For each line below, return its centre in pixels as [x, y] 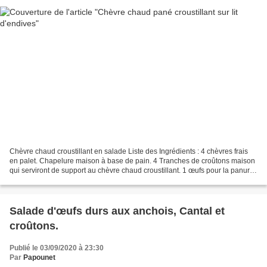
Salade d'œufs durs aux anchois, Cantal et [117, 211]
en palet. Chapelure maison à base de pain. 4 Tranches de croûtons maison [132, 161]
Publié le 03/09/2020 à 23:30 [57, 248]
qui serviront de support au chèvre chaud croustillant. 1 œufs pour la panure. [133, 171]
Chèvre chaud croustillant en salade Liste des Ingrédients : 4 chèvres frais [129, 152]
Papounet [39, 258]
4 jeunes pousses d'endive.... [56, 180]
